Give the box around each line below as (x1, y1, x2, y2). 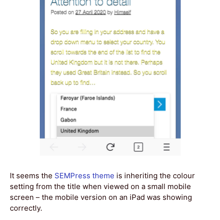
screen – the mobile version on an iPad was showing (10, 192, 192, 202)
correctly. (10, 203, 42, 213)
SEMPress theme (55, 170, 114, 180)
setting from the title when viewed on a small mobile (10, 181, 191, 191)
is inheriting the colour (114, 170, 195, 180)
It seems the (10, 170, 55, 180)
